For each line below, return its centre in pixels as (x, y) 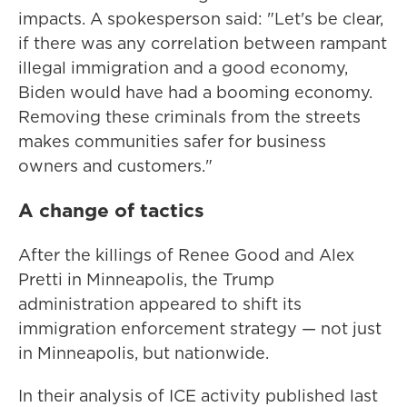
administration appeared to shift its (160, 304)
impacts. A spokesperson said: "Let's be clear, (201, 19)
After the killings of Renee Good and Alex (186, 255)
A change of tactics (111, 210)
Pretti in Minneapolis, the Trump (146, 279)
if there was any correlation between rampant (203, 43)
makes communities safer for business (172, 141)
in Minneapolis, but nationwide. (144, 353)
